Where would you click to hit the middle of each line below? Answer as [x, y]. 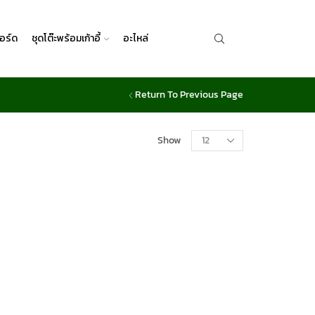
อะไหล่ [135, 38]
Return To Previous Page [189, 95]
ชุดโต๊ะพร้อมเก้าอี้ [66, 38]
